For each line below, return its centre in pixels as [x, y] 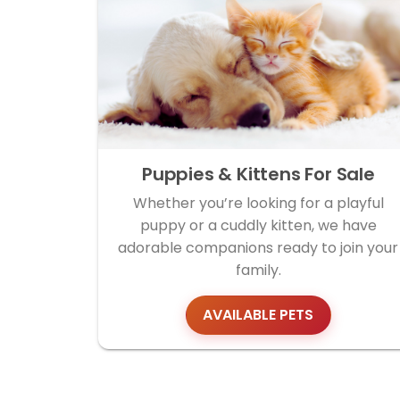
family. [258, 271]
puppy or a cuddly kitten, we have [258, 226]
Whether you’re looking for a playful [258, 204]
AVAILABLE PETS [258, 314]
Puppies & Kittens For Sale [258, 175]
